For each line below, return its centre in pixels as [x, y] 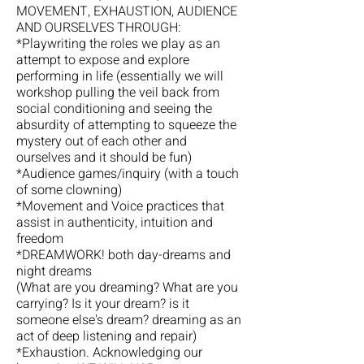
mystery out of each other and [102, 141]
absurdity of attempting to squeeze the [126, 125]
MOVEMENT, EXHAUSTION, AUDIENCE [127, 11]
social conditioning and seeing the [114, 109]
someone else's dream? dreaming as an [129, 320]
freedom [40, 239]
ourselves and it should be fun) [104, 158]
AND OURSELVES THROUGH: [98, 28]
